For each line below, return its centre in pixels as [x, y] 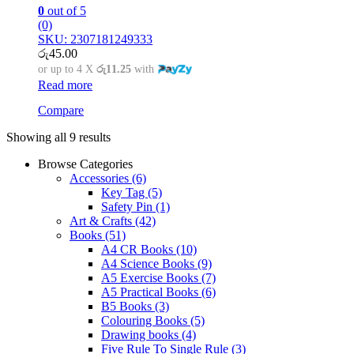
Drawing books [141, 335]
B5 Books [128, 307]
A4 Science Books [149, 264]
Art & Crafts [102, 221]
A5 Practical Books [151, 292]
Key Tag [124, 193]
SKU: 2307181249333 [95, 40]
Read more [65, 85]
